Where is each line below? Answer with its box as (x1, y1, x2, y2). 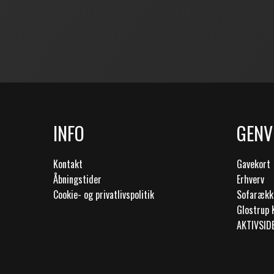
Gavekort (237, 157, 270, 171)
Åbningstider (53, 172, 102, 187)
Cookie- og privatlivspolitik (53, 187, 154, 202)
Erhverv (237, 172, 264, 187)
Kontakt (53, 157, 83, 171)
